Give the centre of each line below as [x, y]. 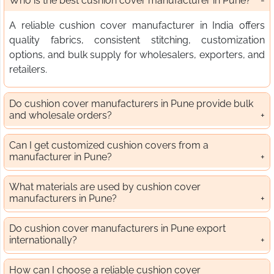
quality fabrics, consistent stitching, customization [137, 40]
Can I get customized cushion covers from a [109, 146]
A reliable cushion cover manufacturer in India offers [137, 26]
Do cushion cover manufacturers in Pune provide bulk [131, 104]
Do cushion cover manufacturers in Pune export [117, 229]
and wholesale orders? [61, 116]
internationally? [43, 240]
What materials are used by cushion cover [105, 187]
